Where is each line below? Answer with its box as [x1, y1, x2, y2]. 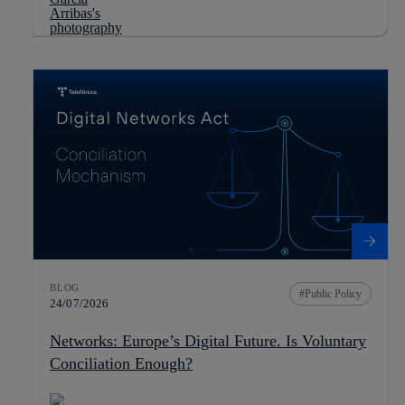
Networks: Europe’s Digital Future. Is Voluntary [50, 332, 366, 350]
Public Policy [305, 287, 362, 300]
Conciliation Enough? [50, 354, 193, 372]
